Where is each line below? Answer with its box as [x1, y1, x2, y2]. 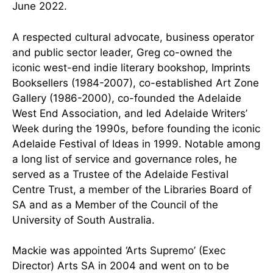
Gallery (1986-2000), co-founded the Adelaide [12, 91, 241, 104]
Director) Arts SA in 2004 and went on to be [12, 260, 229, 272]
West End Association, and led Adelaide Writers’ [12, 107, 247, 119]
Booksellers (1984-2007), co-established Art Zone [12, 76, 259, 89]
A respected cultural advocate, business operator [12, 30, 254, 43]
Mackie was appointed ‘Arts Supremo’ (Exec [12, 244, 225, 257]
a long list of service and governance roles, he [12, 152, 237, 165]
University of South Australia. [12, 213, 155, 226]
